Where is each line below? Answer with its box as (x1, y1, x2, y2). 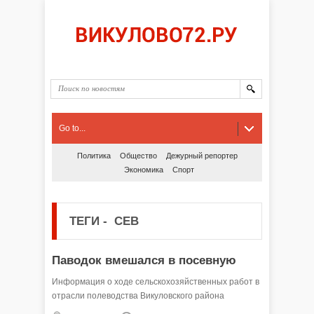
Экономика (123, 165, 163, 174)
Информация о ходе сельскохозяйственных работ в (52, 277, 259, 287)
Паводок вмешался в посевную (52, 254, 236, 267)
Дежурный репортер (165, 151, 238, 160)
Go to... (59, 123, 86, 133)
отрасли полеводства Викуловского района (52, 291, 224, 301)
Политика (76, 151, 111, 160)
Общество (119, 151, 157, 160)
